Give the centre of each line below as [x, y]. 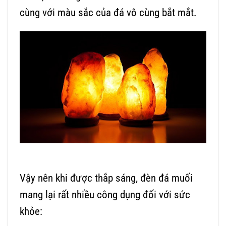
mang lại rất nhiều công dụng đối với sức [105, 195]
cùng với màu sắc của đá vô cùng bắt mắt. [108, 12]
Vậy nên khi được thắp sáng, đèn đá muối [106, 178]
